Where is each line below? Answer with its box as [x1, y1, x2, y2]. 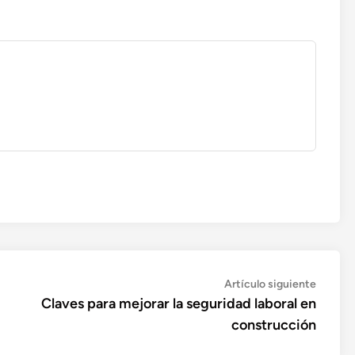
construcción [231, 316, 316, 334]
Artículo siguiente [224, 277, 316, 291]
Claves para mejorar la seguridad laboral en [41, 295, 316, 312]
